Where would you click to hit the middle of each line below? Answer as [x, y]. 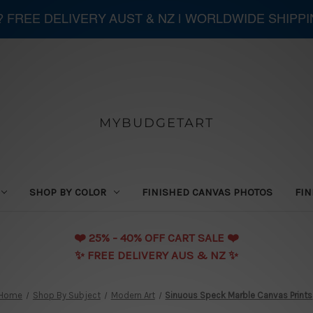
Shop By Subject [66, 295]
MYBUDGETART [156, 123]
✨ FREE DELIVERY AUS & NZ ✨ [156, 255]
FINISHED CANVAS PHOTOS [208, 192]
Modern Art [133, 295]
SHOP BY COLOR [68, 192]
